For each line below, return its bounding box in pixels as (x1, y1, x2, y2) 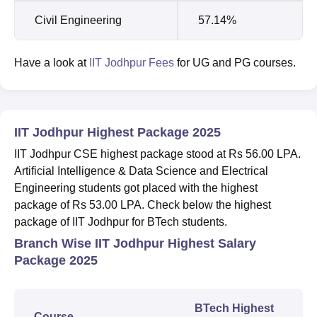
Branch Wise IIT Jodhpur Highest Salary (14, 236, 256, 250)
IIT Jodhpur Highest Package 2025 (14, 125, 221, 139)
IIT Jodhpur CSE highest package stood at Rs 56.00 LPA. (14, 147, 301, 160)
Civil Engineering (35, 13, 122, 26)
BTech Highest (195, 301, 274, 314)
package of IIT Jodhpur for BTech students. (14, 215, 230, 228)
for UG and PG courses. (174, 56, 296, 69)
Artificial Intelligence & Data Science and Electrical (14, 164, 268, 177)
